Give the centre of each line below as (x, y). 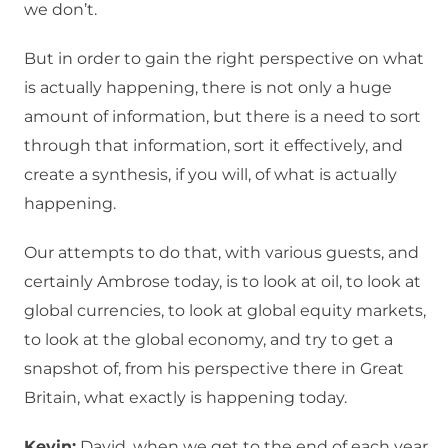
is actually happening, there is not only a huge (208, 88)
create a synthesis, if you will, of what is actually (210, 175)
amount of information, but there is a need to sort (222, 117)
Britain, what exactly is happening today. (185, 398)
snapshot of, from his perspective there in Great (214, 369)
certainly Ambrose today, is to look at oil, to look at (222, 282)
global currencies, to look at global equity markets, (225, 311)
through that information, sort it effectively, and (213, 146)
